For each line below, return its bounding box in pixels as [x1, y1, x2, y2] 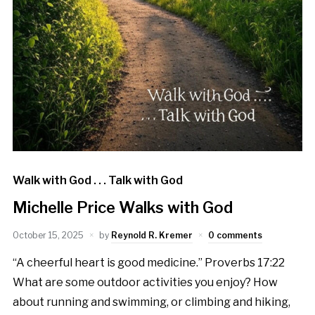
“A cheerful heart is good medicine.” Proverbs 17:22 [12, 256, 285, 270]
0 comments [207, 230, 262, 241]
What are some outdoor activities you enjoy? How [12, 276, 278, 290]
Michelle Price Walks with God [12, 198, 233, 217]
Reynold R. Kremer [110, 230, 193, 241]
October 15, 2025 [12, 230, 84, 241]
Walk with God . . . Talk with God [12, 174, 183, 188]
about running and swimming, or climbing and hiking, [12, 295, 290, 309]
